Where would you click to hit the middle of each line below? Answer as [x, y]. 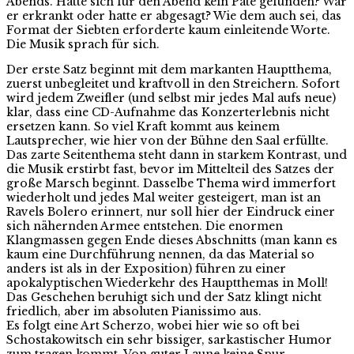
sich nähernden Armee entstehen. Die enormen [145, 226]
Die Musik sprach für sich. [83, 45]
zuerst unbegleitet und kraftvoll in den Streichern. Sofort [173, 84]
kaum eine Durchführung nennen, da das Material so [160, 255]
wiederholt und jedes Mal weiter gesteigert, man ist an [164, 198]
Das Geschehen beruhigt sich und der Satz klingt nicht [164, 298]
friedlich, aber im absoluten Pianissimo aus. [134, 312]
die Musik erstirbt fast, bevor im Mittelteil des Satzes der [170, 169]
